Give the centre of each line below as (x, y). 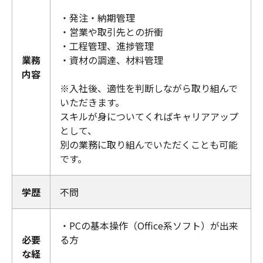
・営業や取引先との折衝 (112, 32)
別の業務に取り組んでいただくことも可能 (149, 145)
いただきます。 (92, 102)
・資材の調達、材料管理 (112, 60)
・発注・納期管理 (97, 18)
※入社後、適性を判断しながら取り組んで (149, 88)
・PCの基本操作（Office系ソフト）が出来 (149, 226)
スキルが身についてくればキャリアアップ (149, 117)
